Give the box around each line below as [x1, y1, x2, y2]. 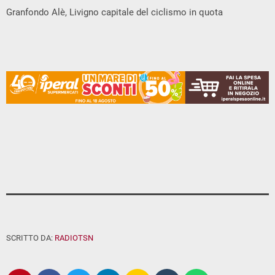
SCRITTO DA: [6, 233, 55, 243]
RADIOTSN [55, 233, 93, 243]
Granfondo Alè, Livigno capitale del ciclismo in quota [6, 7, 223, 18]
